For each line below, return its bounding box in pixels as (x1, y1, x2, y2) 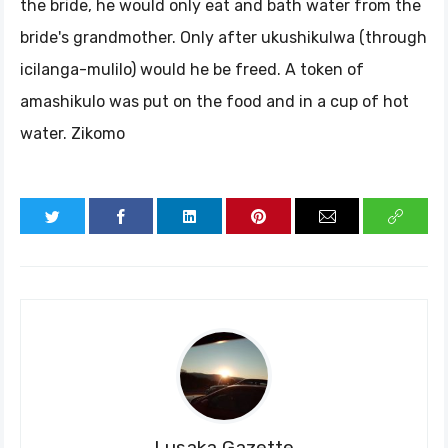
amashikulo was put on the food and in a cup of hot (20, 92, 409, 111)
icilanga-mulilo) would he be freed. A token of (20, 60, 364, 79)
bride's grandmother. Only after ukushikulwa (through (20, 28, 427, 47)
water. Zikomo (20, 124, 125, 143)
